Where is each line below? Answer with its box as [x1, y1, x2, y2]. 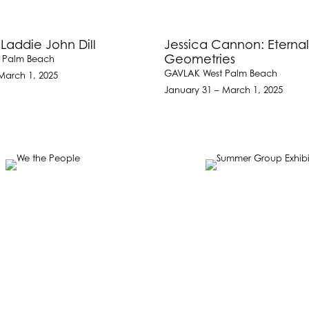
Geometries [164, 52, 236, 67]
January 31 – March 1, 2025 [164, 86, 283, 95]
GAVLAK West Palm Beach [164, 69, 278, 79]
